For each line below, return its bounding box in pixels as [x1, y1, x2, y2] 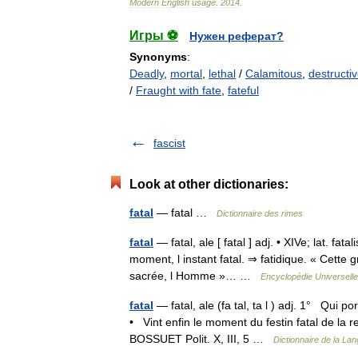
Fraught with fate [136, 84, 221, 97]
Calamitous [245, 67, 302, 80]
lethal [209, 67, 236, 80]
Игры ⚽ [129, 29, 178, 42]
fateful [228, 84, 259, 97]
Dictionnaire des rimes [217, 209, 303, 218]
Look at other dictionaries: [129, 177, 288, 191]
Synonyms [129, 50, 187, 63]
